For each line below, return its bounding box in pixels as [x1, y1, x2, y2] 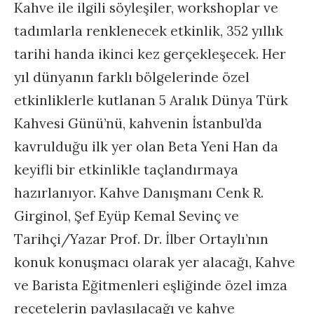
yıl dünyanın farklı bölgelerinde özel [14, 69, 250, 86]
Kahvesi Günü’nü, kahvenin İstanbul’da [14, 115, 262, 132]
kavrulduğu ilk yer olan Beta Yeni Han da [14, 138, 278, 155]
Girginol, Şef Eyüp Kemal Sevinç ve [14, 207, 239, 224]
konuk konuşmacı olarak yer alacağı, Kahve [14, 254, 295, 271]
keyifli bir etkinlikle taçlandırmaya [14, 161, 238, 178]
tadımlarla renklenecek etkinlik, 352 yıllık [14, 22, 283, 39]
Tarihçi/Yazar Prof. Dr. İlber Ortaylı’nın [14, 231, 268, 247]
